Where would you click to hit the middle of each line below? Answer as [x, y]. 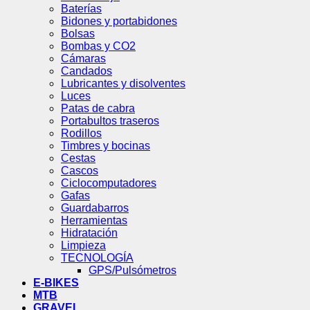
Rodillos [81, 133]
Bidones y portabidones [119, 21]
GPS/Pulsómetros [133, 270]
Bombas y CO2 [98, 46]
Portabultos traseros [110, 120]
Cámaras [83, 58]
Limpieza [83, 245]
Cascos [80, 170]
